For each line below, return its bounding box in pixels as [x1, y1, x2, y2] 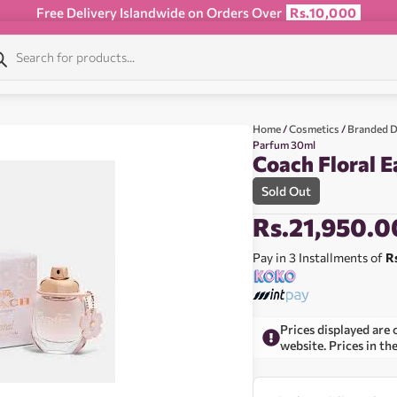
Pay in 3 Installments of [253, 250, 386, 265]
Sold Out [261, 183, 312, 198]
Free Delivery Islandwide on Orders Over [36, 4, 285, 20]
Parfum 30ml [253, 138, 316, 151]
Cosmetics [289, 122, 340, 135]
